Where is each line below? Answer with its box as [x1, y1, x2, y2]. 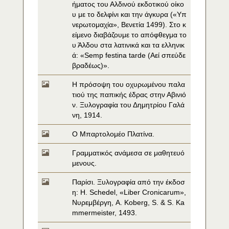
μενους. [72, 159, 97, 167]
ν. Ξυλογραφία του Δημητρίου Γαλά [72, 101, 185, 109]
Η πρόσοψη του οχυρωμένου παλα [72, 80, 186, 88]
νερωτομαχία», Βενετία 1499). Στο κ [72, 20, 187, 29]
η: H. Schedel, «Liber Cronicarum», [72, 188, 187, 196]
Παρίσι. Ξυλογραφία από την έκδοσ [72, 178, 186, 186]
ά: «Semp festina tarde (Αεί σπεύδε [72, 51, 186, 59]
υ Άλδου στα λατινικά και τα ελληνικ [72, 41, 185, 49]
